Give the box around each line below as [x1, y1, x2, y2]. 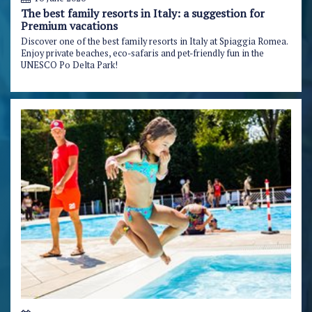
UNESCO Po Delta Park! [21, 59, 118, 72]
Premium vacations [21, 18, 118, 34]
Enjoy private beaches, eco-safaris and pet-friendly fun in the [21, 47, 264, 60]
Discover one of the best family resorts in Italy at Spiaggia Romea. [21, 36, 288, 48]
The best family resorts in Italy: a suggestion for [21, 6, 265, 22]
